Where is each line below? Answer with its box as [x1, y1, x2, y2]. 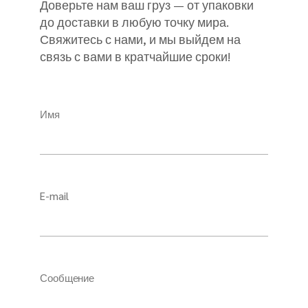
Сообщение [40, 271, 94, 285]
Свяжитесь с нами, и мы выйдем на [40, 31, 241, 47]
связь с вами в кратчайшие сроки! [40, 48, 231, 65]
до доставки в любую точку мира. [40, 14, 230, 30]
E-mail [40, 189, 69, 203]
